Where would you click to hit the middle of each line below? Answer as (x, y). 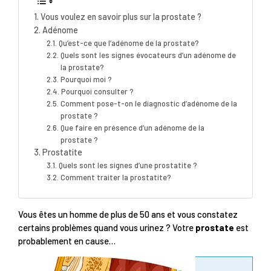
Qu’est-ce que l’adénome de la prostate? (129, 43)
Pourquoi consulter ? (97, 91)
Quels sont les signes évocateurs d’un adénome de (148, 55)
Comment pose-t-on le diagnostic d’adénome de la (149, 103)
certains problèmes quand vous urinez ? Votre (107, 228)
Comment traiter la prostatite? (116, 177)
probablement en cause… (67, 241)
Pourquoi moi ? (86, 79)
